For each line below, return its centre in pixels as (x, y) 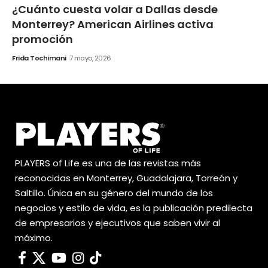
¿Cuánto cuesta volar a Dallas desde (115, 9)
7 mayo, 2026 (90, 58)
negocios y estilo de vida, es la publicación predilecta (134, 208)
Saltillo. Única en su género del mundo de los (114, 193)
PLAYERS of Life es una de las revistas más (108, 163)
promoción (42, 39)
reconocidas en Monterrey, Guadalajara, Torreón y (126, 178)
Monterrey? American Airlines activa (113, 24)
